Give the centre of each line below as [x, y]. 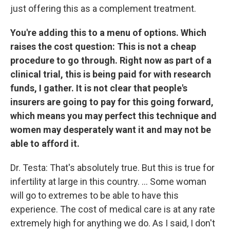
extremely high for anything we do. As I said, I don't [113, 223]
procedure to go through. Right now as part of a [111, 60]
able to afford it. [45, 143]
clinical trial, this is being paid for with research [111, 74]
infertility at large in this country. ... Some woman [108, 181]
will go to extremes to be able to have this [94, 195]
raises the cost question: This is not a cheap [103, 46]
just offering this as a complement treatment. [103, 8]
